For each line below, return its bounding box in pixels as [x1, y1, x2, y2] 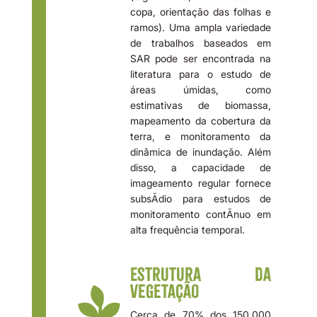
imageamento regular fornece [130, 176, 272, 189]
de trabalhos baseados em [130, 36, 272, 49]
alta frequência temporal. [130, 223, 248, 236]
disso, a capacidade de [130, 161, 272, 173]
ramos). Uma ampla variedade [130, 21, 272, 33]
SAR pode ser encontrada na [130, 52, 272, 64]
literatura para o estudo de [130, 67, 272, 80]
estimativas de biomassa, [130, 98, 272, 111]
